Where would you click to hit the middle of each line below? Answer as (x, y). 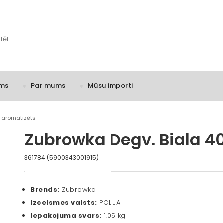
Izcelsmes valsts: (64, 203)
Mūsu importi (110, 86)
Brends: (45, 190)
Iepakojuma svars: (66, 216)
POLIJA (109, 203)
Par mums (48, 86)
